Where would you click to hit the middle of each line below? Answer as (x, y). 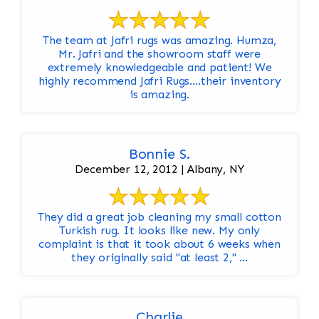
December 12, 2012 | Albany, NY (159, 169)
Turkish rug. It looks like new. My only (159, 231)
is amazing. (159, 95)
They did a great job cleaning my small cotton (159, 217)
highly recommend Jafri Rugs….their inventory (159, 81)
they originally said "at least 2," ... (159, 258)
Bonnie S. (159, 154)
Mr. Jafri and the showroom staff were (159, 54)
